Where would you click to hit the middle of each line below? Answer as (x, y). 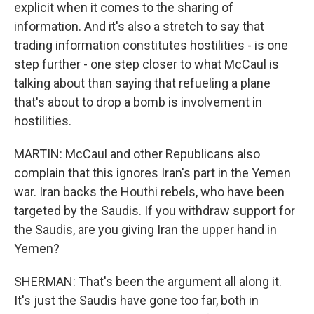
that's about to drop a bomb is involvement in (138, 102)
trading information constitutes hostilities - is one (151, 45)
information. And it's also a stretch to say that (139, 26)
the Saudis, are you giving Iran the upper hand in (145, 230)
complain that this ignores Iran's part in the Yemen (152, 173)
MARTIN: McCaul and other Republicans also (137, 154)
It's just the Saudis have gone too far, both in (136, 300)
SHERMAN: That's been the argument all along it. (148, 281)
